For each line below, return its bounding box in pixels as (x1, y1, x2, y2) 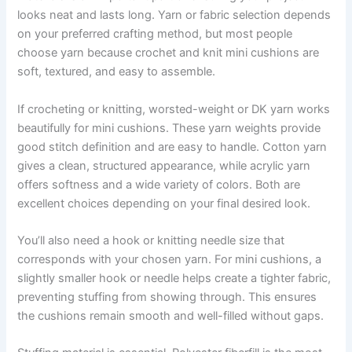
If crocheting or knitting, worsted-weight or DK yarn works (17, 101, 331, 116)
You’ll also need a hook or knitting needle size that (17, 233, 285, 247)
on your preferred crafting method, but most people (17, 27, 293, 42)
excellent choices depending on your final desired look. (17, 196, 311, 211)
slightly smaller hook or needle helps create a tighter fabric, (17, 270, 332, 285)
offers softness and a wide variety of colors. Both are (17, 177, 301, 192)
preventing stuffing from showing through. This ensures (17, 289, 317, 304)
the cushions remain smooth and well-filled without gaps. (17, 308, 324, 323)
